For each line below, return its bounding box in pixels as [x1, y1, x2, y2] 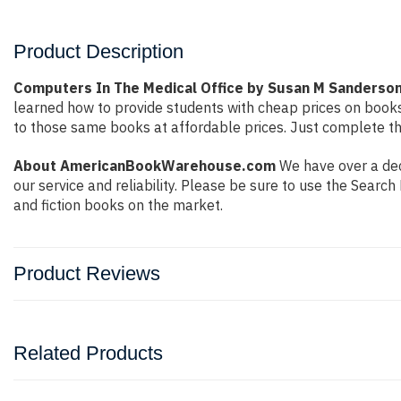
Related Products [13, 342, 163, 364]
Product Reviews [13, 262, 160, 285]
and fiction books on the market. [13, 196, 223, 214]
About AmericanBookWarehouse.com [13, 157, 276, 175]
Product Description [13, 40, 183, 63]
